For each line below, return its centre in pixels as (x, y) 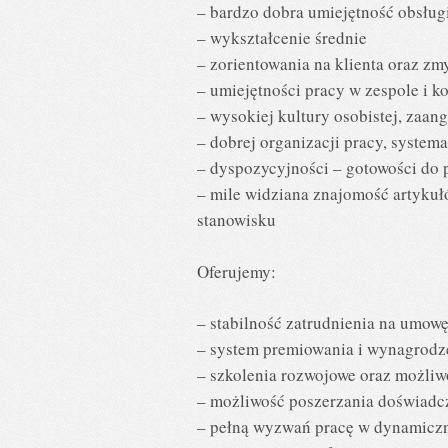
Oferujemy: (236, 271)
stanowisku (236, 219)
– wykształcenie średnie (282, 37)
